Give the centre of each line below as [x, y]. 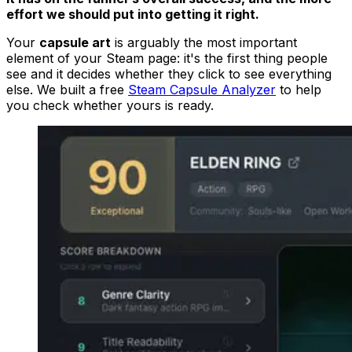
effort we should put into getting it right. [133, 14]
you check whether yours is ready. [110, 105]
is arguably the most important [204, 42]
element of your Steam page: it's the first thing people [167, 58]
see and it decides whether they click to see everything [169, 74]
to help [301, 90]
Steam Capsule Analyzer [202, 90]
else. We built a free [65, 90]
